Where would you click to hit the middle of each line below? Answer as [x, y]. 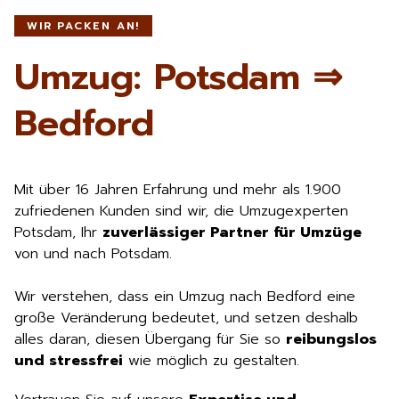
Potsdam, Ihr [58, 233]
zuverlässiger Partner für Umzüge [232, 233]
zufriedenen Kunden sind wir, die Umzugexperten [181, 212]
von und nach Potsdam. [93, 254]
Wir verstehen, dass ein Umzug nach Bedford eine [185, 297]
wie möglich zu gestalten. [211, 361]
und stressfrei [69, 361]
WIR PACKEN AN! [84, 26]
